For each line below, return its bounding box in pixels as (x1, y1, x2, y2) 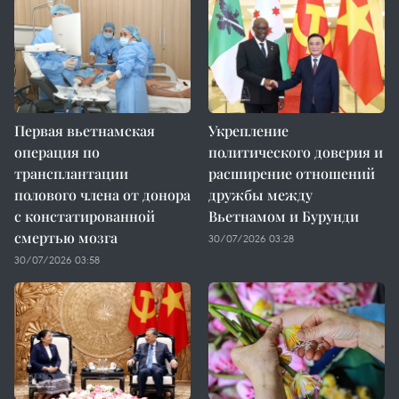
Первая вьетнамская (14, 121, 155, 140)
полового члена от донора (14, 185, 191, 204)
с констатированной (14, 207, 155, 225)
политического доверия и (208, 142, 383, 161)
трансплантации (14, 164, 128, 183)
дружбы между (208, 185, 313, 204)
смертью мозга (14, 228, 118, 247)
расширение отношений (208, 164, 375, 183)
